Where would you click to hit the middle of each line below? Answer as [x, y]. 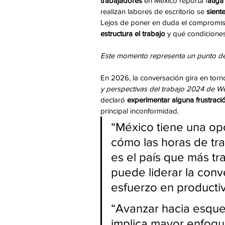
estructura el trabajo [133, 34]
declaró [113, 100]
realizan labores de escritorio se [153, 12]
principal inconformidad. [140, 111]
